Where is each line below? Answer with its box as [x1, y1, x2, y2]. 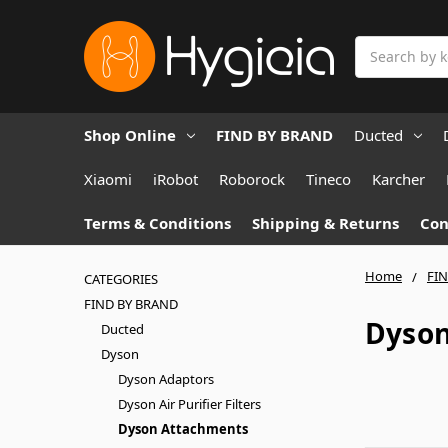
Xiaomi [84, 168, 132, 189]
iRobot [153, 168, 198, 189]
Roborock [219, 168, 285, 189]
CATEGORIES [84, 269, 158, 288]
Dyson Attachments [117, 419, 248, 438]
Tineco [306, 168, 351, 189]
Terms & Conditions [84, 212, 231, 233]
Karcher [372, 168, 425, 189]
